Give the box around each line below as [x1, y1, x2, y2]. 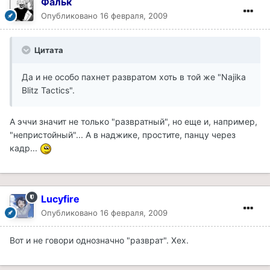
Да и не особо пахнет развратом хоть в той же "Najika [22, 71, 246, 82]
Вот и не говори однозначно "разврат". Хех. [10, 235, 189, 246]
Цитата [33, 45, 63, 55]
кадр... [10, 142, 40, 153]
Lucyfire [41, 193, 80, 206]
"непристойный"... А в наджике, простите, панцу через [10, 129, 236, 140]
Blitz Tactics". [22, 84, 75, 95]
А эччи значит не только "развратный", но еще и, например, [10, 116, 257, 127]
